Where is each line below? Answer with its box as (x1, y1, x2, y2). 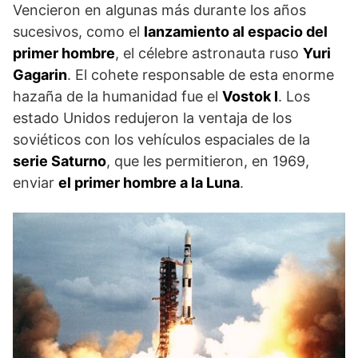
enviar (13, 173, 58, 191)
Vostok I (222, 87, 278, 105)
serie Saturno (13, 152, 106, 169)
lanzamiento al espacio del (144, 22, 328, 40)
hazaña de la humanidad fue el (13, 87, 222, 105)
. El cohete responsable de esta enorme (67, 66, 334, 83)
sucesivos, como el (13, 22, 144, 40)
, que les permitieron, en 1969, (106, 152, 309, 169)
